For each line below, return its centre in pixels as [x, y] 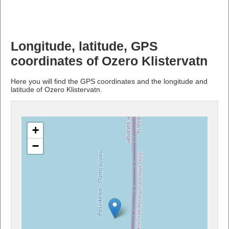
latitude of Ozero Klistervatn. [56, 89]
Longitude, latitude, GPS [84, 46]
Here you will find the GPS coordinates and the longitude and [109, 81]
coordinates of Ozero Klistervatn [109, 61]
